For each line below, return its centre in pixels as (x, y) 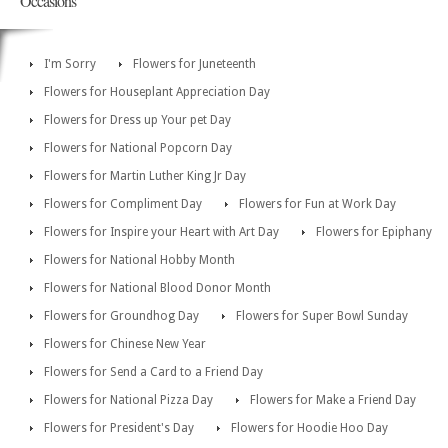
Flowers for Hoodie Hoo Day (309, 428)
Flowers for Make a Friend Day (333, 400)
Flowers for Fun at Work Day (317, 204)
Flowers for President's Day (119, 428)
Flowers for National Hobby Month (139, 260)
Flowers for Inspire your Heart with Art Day (161, 232)
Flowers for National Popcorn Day (138, 148)
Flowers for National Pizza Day (128, 400)
